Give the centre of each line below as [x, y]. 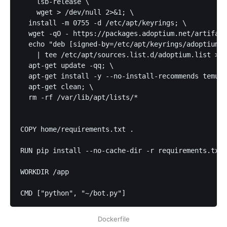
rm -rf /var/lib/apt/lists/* [79, 97]
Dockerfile [113, 219]
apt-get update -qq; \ [67, 65]
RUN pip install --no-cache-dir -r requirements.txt [122, 150]
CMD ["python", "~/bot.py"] [73, 193]
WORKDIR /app [45, 172]
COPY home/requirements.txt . [77, 129]
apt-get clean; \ [57, 86]
